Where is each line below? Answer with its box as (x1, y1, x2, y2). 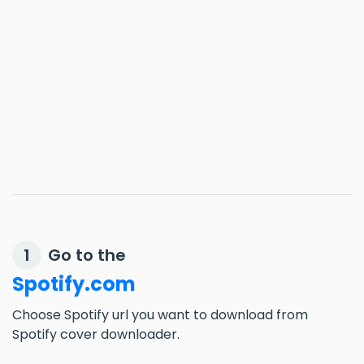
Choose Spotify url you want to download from (12, 305, 308, 324)
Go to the (48, 244, 126, 266)
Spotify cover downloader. (12, 325, 180, 344)
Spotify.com (12, 271, 136, 297)
